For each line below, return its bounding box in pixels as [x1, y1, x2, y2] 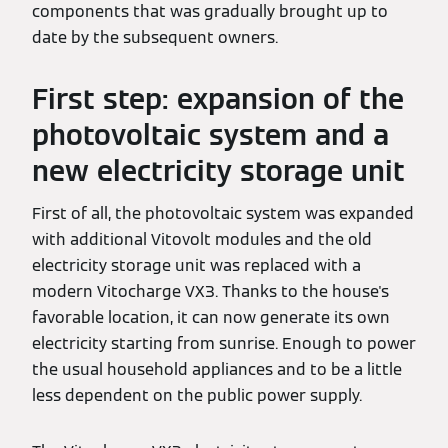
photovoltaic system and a [32, 117, 389, 153]
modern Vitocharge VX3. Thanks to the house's [32, 281, 389, 302]
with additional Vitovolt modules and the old [32, 229, 372, 250]
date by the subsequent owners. [32, 27, 278, 48]
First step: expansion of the [32, 81, 404, 117]
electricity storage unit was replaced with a [32, 255, 361, 276]
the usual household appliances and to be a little [32, 359, 402, 380]
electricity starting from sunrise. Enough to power [32, 333, 416, 354]
